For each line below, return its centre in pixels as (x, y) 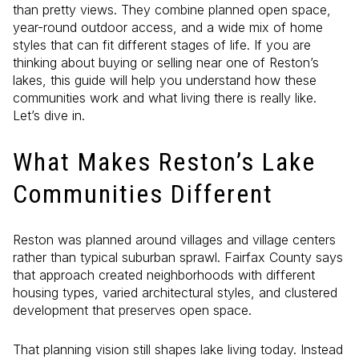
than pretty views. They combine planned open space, (172, 10)
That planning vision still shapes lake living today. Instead (178, 349)
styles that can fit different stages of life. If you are (162, 45)
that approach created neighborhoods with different (164, 275)
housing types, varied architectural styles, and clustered (175, 293)
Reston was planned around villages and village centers (174, 240)
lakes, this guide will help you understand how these (165, 80)
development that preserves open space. (132, 311)
